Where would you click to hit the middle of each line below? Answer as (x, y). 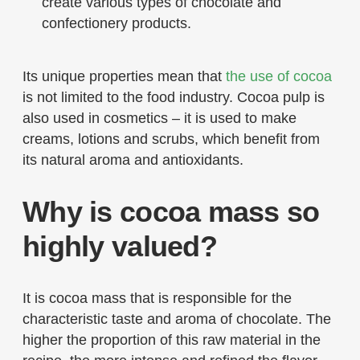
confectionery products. (117, 23)
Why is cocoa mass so (171, 211)
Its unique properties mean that (124, 76)
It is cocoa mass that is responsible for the (157, 298)
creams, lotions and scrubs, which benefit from (171, 139)
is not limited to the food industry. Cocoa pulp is (174, 97)
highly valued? (120, 246)
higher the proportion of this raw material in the (172, 340)
